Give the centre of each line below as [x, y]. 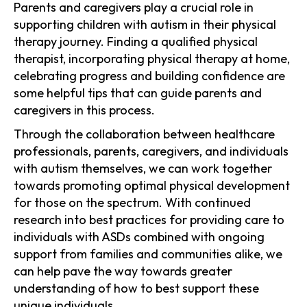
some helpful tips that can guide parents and [138, 93]
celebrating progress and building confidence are [149, 75]
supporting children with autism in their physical [145, 24]
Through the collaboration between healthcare [144, 134]
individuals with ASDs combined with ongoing [139, 236]
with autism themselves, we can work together [143, 168]
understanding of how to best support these [136, 288]
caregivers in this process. [84, 110]
